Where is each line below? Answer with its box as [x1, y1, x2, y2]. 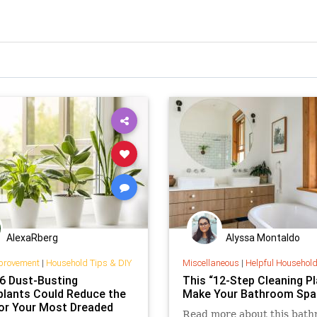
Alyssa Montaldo [226, 231, 300, 244]
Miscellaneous [182, 256, 239, 269]
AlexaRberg [6, 231, 58, 244]
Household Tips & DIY [45, 256, 132, 269]
